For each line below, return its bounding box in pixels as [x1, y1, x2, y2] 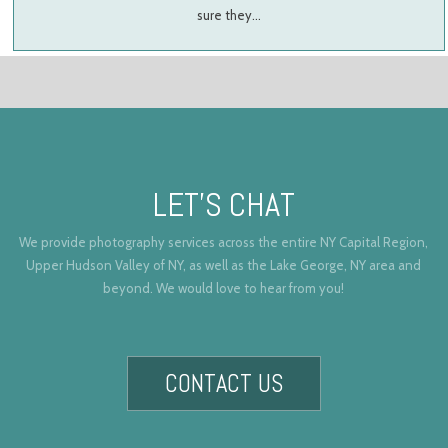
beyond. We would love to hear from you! [103, 280, 345, 297]
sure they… [197, 6, 262, 23]
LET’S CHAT [152, 183, 295, 226]
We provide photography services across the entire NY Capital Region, [19, 234, 429, 251]
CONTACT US [164, 368, 283, 400]
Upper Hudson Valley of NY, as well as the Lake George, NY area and [26, 257, 422, 274]
